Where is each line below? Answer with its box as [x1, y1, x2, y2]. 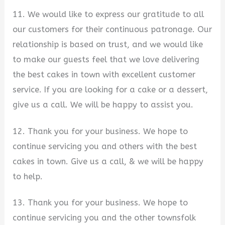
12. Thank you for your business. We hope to [13, 126, 188, 136]
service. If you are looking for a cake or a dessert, [13, 85, 208, 95]
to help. [13, 171, 43, 181]
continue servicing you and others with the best [13, 141, 197, 151]
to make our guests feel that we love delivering [13, 55, 200, 65]
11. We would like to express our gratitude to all [13, 10, 204, 20]
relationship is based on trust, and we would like [13, 40, 203, 50]
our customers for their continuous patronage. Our [13, 25, 212, 35]
